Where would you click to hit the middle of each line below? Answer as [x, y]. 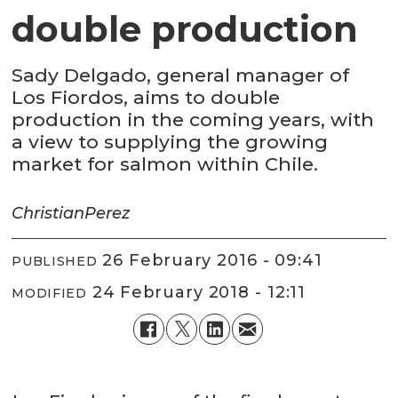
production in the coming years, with [193, 120]
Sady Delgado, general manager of [181, 76]
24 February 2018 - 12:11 [204, 292]
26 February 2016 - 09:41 [218, 260]
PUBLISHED [55, 261]
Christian [48, 214]
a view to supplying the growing [170, 142]
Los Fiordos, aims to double [146, 98]
